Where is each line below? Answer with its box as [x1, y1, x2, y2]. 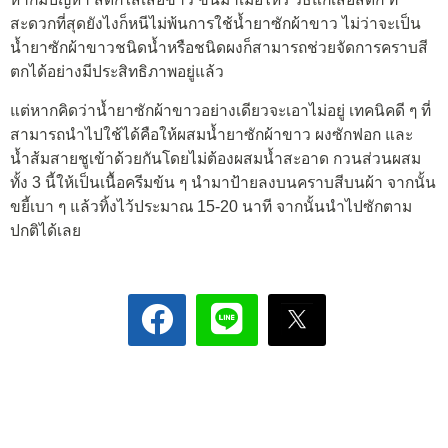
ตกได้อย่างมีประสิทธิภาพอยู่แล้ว [10, 62, 224, 80]
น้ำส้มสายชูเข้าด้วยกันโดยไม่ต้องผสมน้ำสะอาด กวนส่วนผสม [10, 150, 421, 168]
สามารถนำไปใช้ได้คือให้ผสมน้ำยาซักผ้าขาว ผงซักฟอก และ [10, 126, 413, 144]
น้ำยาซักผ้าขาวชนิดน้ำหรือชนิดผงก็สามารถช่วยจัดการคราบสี [10, 38, 428, 56]
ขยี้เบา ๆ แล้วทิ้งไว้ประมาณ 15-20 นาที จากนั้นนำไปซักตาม [10, 198, 412, 216]
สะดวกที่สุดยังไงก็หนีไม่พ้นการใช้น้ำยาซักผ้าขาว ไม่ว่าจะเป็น [10, 14, 421, 32]
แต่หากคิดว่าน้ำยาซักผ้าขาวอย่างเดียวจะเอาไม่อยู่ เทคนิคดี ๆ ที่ [10, 102, 431, 120]
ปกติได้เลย [10, 222, 81, 240]
